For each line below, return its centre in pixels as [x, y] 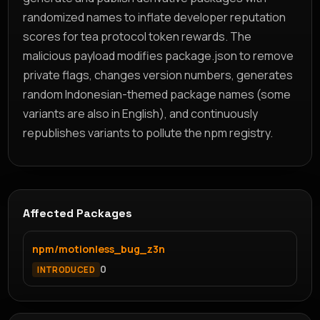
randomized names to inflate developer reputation [155, 17]
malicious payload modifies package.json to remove [159, 55]
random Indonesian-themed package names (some [157, 94]
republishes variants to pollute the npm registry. [148, 132]
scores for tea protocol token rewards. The [137, 36]
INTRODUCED [66, 269]
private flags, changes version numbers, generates [158, 75]
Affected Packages [78, 213]
